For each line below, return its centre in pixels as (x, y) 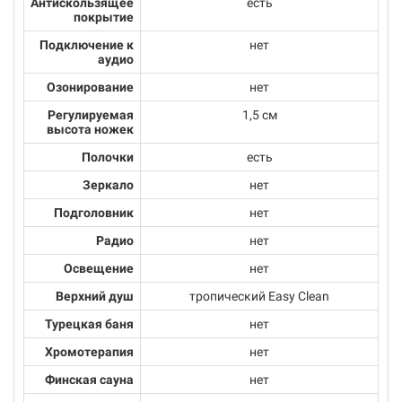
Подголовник (94, 213)
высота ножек (90, 129)
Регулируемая (91, 115)
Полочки (108, 157)
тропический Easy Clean (259, 296)
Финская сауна (89, 380)
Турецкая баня (89, 324)
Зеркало (108, 185)
